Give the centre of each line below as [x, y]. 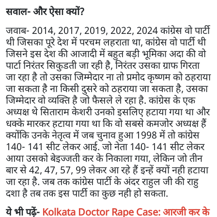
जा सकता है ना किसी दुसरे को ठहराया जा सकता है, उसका [107, 88]
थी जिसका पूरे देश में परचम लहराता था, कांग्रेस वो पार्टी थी [106, 42]
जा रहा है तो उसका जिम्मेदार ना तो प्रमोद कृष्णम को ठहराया [108, 77]
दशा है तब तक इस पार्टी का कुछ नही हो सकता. [88, 193]
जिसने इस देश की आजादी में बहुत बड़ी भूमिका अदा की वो [106, 53]
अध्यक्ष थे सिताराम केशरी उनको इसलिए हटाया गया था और [108, 111]
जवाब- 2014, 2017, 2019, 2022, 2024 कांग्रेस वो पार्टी [108, 30]
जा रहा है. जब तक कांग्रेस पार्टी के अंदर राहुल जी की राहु [102, 181]
